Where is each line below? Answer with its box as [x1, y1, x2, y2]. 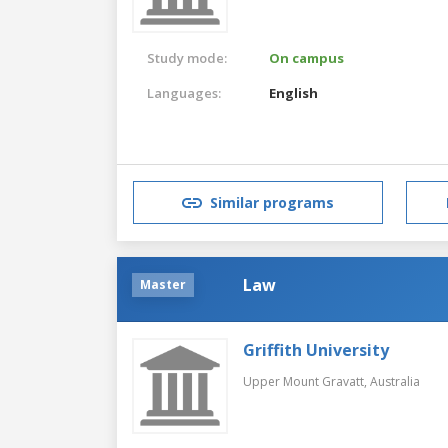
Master [140, 275, 186, 293]
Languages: [147, 83, 221, 102]
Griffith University [243, 338, 389, 361]
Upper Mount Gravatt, [243, 372, 370, 390]
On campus [269, 48, 345, 67]
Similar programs [210, 193, 334, 213]
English [269, 83, 319, 102]
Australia [370, 372, 420, 390]
